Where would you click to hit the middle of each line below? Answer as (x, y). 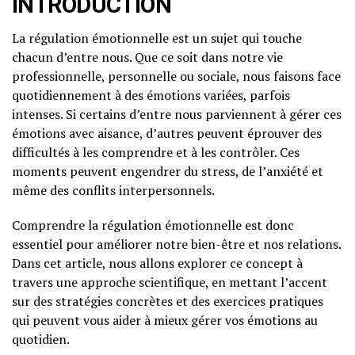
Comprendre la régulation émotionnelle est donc (153, 225)
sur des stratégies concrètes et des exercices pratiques (168, 301)
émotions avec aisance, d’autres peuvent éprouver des (167, 133)
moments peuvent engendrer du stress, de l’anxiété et (168, 171)
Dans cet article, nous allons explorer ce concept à (157, 263)
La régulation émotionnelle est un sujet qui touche (157, 38)
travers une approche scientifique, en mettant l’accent (170, 282)
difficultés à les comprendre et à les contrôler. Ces (156, 152)
